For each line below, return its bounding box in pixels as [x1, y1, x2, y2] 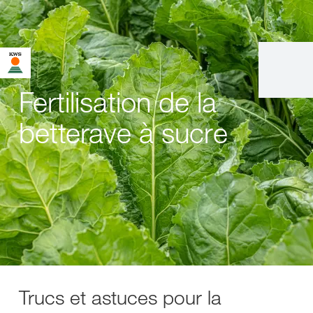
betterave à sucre [19, 115, 228, 150]
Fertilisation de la [19, 84, 217, 119]
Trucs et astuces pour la [19, 285, 221, 310]
